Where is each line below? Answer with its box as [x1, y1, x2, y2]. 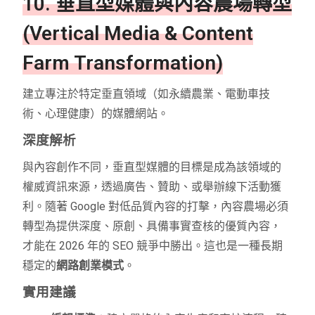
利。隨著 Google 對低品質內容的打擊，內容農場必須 [22, 200, 289, 214]
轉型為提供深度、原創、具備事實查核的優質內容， [22, 219, 282, 233]
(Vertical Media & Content [22, 22, 254, 46]
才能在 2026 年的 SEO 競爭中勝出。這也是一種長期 [22, 239, 283, 253]
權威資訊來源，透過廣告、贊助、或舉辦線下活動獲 [22, 180, 282, 194]
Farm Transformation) [22, 51, 224, 75]
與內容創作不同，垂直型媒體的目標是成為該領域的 [22, 160, 282, 174]
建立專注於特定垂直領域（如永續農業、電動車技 [22, 87, 271, 101]
